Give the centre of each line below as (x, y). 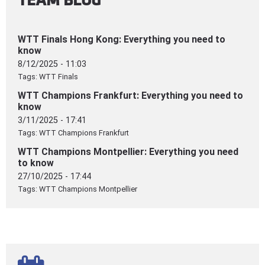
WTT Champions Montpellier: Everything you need (128, 151)
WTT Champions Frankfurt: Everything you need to (130, 95)
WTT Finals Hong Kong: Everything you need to (122, 39)
